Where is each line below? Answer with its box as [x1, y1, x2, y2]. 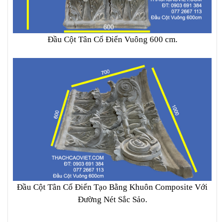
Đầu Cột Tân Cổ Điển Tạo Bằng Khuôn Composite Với [17, 182, 208, 192]
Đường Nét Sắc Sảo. [77, 195, 147, 205]
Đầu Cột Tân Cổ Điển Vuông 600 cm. [47, 35, 177, 45]
